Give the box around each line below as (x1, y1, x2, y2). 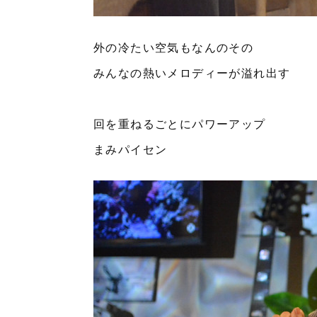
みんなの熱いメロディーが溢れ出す (93, 64, 291, 81)
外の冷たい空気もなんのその (93, 39, 254, 55)
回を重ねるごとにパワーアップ (93, 115, 266, 132)
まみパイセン (93, 141, 168, 157)
